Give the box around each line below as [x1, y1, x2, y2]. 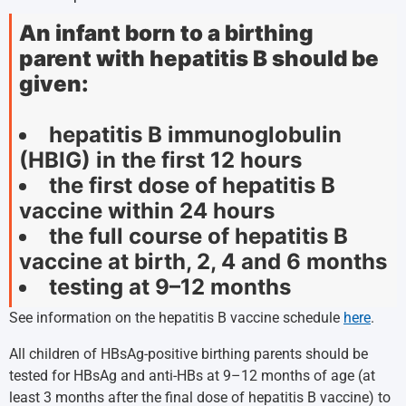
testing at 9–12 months [49, 274, 291, 300]
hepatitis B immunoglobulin [49, 121, 342, 148]
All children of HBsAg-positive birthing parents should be [9, 345, 368, 362]
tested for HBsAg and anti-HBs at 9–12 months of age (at [9, 367, 375, 384]
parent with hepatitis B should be [19, 45, 379, 72]
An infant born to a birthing [19, 20, 314, 46]
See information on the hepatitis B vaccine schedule [9, 309, 343, 326]
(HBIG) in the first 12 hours [19, 147, 302, 173]
